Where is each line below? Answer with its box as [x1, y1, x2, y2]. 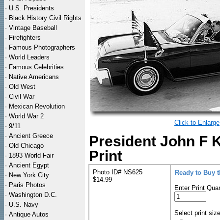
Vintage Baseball [9, 24, 57, 31]
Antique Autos [9, 211, 49, 218]
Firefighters [9, 34, 41, 41]
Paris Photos [9, 181, 46, 189]
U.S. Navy [9, 201, 38, 208]
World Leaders [9, 54, 50, 61]
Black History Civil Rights [9, 14, 82, 22]
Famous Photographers [9, 44, 75, 51]
